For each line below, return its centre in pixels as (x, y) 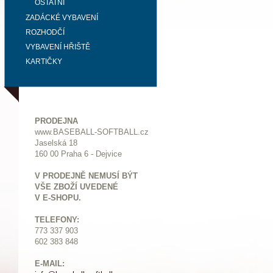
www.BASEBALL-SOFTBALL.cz (92, 132)
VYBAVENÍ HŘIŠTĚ (58, 47)
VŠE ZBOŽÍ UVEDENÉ (76, 187)
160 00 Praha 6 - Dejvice (78, 154)
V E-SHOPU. (58, 198)
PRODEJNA (56, 121)
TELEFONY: (57, 220)
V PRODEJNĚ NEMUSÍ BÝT (86, 176)
